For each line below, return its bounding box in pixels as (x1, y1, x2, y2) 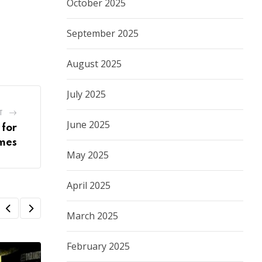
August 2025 (67, 57, 122, 71)
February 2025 (67, 240, 130, 253)
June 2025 (67, 118, 110, 132)
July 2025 (67, 88, 106, 101)
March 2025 (67, 209, 118, 223)
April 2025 (67, 179, 111, 192)
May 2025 (67, 149, 109, 162)
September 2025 (67, 27, 139, 40)
